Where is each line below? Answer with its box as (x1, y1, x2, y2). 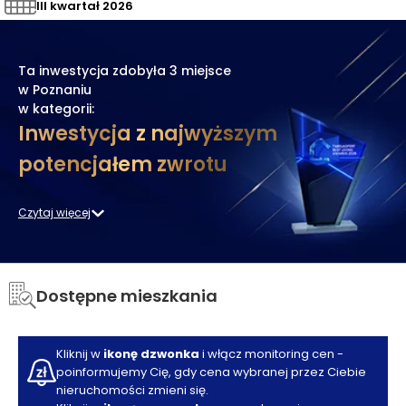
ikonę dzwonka (103, 345, 199, 362)
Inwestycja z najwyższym (18, 120, 277, 149)
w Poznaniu (18, 81, 92, 100)
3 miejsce (169, 62, 231, 81)
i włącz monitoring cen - (199, 345, 343, 362)
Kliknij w (56, 345, 103, 362)
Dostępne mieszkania (36, 284, 217, 307)
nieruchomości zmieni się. (56, 382, 208, 399)
